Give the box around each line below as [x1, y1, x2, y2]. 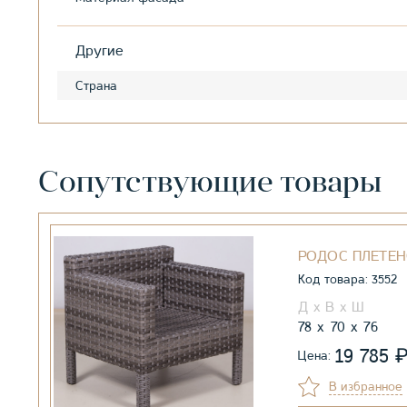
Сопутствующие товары [38, 169, 382, 199]
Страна [75, 78, 117, 94]
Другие [75, 43, 124, 60]
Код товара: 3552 [298, 272, 397, 287]
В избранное [329, 379, 402, 394]
